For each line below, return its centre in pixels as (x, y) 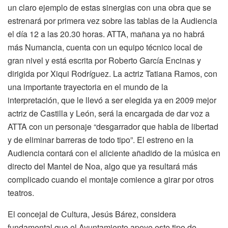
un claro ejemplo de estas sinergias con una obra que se (109, 7)
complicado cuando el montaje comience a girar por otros (111, 179)
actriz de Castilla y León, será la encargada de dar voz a (109, 113)
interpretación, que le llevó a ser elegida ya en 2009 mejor (112, 100)
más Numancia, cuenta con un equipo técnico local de (105, 47)
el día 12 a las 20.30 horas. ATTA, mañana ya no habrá (106, 34)
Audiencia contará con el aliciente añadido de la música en (114, 153)
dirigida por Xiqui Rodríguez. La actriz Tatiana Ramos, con (112, 73)
